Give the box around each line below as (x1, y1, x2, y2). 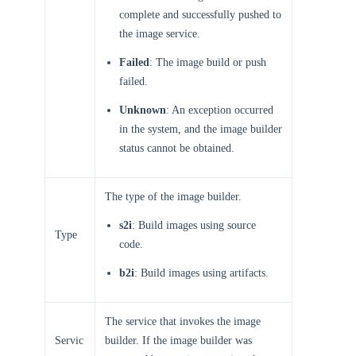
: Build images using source (132, 219, 256, 231)
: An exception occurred (166, 104, 273, 116)
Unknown (119, 104, 166, 116)
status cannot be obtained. (119, 142, 234, 154)
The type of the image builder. (105, 191, 242, 203)
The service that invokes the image (105, 315, 261, 327)
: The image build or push (149, 56, 266, 68)
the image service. (119, 28, 200, 40)
